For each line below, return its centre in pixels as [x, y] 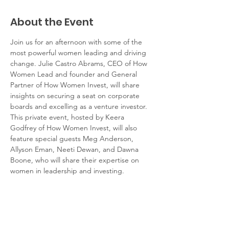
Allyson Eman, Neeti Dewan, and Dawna [75, 149]
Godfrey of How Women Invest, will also [75, 128]
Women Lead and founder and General [75, 74]
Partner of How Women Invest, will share [76, 85]
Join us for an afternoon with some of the [77, 42]
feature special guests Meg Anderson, [73, 139]
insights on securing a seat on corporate [76, 96]
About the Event [52, 22]
